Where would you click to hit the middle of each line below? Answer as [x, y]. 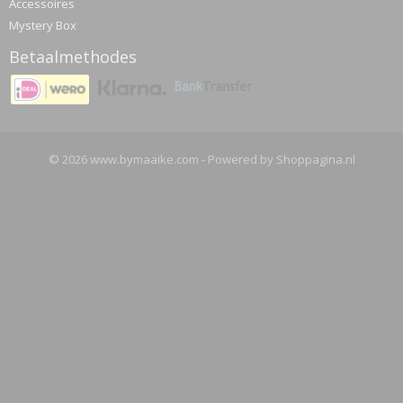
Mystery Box [43, 25]
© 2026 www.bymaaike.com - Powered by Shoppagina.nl [201, 159]
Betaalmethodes [73, 57]
